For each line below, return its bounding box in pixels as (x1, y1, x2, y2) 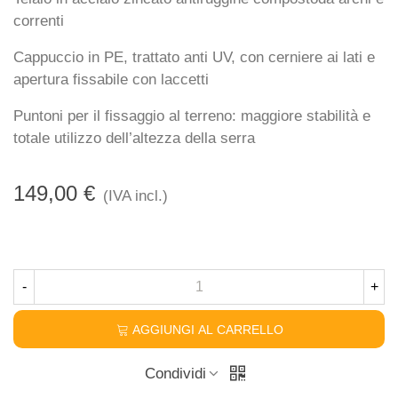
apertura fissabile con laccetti (13, 71, 209, 88)
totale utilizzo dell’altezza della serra (13, 130, 255, 147)
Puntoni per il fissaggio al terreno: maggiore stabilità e (13, 107, 370, 124)
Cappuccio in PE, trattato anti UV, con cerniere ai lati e (13, 49, 375, 66)
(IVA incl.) (103, 187, 168, 204)
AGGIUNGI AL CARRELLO (132, 322, 283, 338)
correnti (13, 12, 64, 29)
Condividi (144, 365, 206, 383)
